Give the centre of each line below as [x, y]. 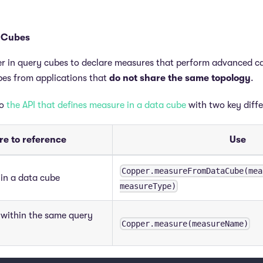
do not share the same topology [180, 78]
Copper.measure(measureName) [185, 223]
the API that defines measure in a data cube [96, 105]
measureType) [148, 186]
